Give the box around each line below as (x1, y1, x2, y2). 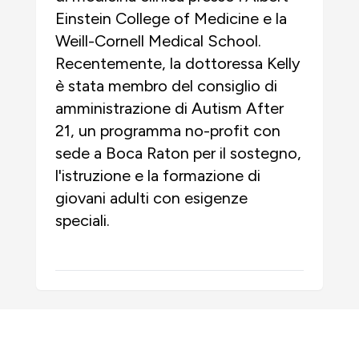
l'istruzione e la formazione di (55, 166, 260, 185)
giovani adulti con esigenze (55, 188, 248, 208)
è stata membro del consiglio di (55, 76, 277, 95)
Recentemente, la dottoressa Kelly (55, 54, 301, 73)
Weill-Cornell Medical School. (55, 31, 261, 50)
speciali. (55, 211, 110, 230)
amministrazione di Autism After (55, 99, 284, 118)
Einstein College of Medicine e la (55, 9, 287, 28)
